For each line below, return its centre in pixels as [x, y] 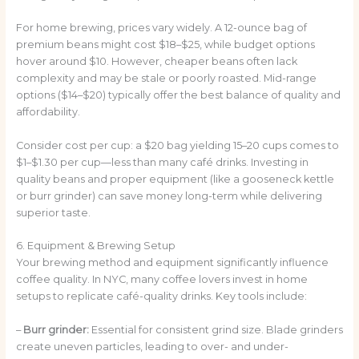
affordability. [48, 112]
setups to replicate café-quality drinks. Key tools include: [161, 296]
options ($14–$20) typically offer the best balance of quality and [178, 95]
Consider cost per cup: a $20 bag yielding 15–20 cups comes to [177, 145]
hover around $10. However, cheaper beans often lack [156, 62]
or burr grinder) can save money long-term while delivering [169, 196]
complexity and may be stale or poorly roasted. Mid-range [166, 79]
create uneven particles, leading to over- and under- [152, 346]
